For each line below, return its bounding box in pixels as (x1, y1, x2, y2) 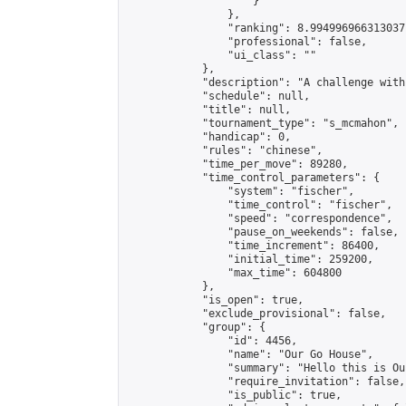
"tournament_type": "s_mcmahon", (126, 117, 399, 130)
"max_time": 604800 (126, 266, 342, 279)
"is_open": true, (126, 294, 304, 306)
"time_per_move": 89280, (126, 158, 348, 170)
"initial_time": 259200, (126, 253, 373, 266)
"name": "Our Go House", (126, 348, 373, 361)
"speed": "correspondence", (126, 212, 392, 225)
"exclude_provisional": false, (126, 307, 386, 320)
